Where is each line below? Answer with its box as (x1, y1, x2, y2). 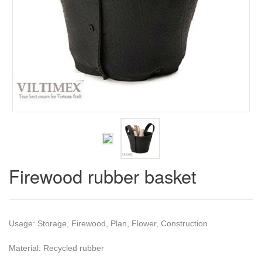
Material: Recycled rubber (9, 243, 104, 253)
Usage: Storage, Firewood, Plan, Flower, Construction (9, 219, 208, 228)
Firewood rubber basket (9, 163, 196, 189)
